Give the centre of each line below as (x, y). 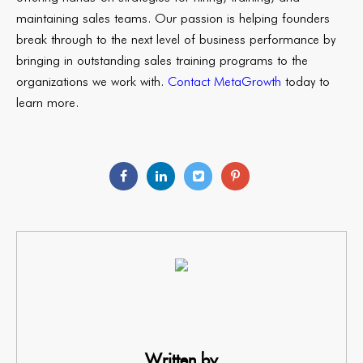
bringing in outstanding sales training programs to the (162, 60)
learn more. (47, 102)
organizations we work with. (92, 81)
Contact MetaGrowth (224, 81)
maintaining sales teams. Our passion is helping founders (173, 18)
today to (305, 81)
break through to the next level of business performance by (176, 39)
